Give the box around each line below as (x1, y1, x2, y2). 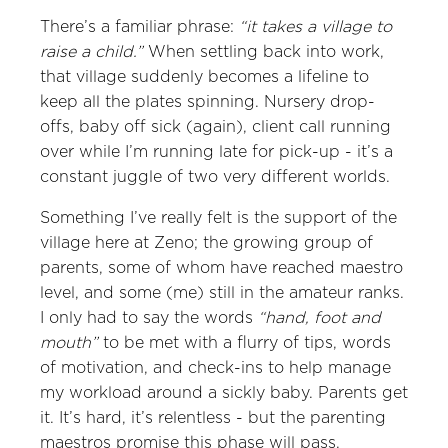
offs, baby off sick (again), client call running (40, 117, 391, 137)
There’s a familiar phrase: (40, 17, 239, 37)
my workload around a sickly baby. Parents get (40, 383, 408, 403)
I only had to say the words (40, 308, 258, 328)
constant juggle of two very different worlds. (40, 167, 390, 187)
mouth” (40, 333, 98, 353)
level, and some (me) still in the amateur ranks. (40, 283, 404, 303)
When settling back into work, (143, 42, 384, 62)
